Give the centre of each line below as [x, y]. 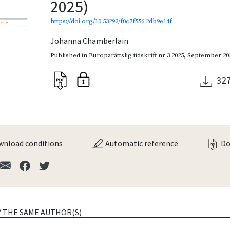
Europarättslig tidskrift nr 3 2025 [137, 55]
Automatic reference [141, 143]
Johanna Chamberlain [90, 40]
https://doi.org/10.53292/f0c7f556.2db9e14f [111, 21]
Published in [70, 55]
